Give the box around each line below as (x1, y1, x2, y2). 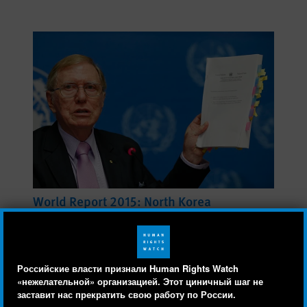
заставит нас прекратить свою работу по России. (17, 288, 238, 301)
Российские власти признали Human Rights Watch (17, 262, 238, 275)
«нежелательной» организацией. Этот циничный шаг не (17, 275, 263, 288)
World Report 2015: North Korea (33, 191, 211, 210)
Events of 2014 (33, 210, 93, 224)
